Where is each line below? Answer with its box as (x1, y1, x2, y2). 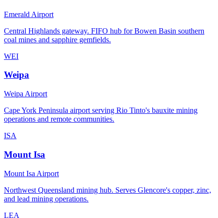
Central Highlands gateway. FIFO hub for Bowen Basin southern (4, 26, 204, 35)
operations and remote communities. (4, 115, 114, 124)
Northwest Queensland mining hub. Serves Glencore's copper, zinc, (4, 185, 211, 194)
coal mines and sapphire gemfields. (4, 35, 111, 44)
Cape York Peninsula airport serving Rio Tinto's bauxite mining (4, 106, 198, 115)
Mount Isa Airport (4, 169, 59, 178)
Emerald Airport (4, 10, 54, 18)
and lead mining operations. (4, 194, 89, 203)
